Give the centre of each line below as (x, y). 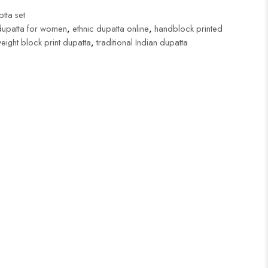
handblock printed (188, 28)
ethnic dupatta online (110, 28)
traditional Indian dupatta (142, 42)
